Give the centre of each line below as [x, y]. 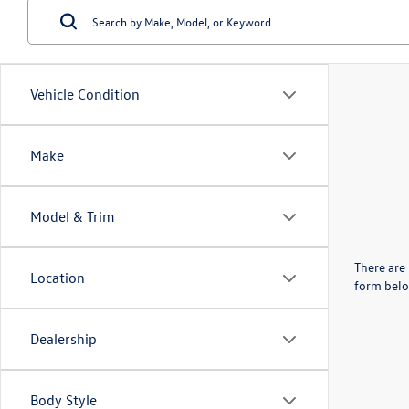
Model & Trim [73, 216]
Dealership [63, 339]
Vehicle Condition [85, 94]
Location [58, 278]
